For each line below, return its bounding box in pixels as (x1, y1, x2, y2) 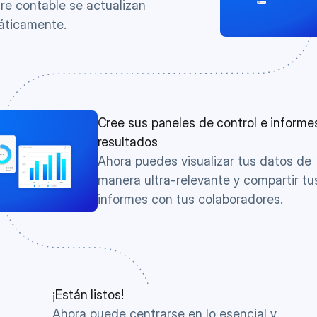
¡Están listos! (52, 287, 124, 302)
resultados (97, 134, 158, 149)
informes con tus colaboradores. (97, 192, 283, 207)
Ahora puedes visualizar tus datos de (97, 154, 311, 168)
